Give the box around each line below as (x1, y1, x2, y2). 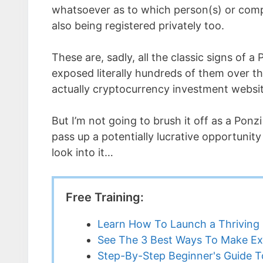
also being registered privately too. (52, 19, 224, 32)
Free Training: (66, 190, 144, 204)
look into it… (52, 146, 113, 159)
